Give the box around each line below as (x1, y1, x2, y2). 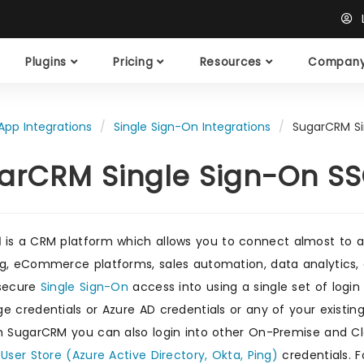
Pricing (113, 54, 157, 70)
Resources (199, 54, 266, 70)
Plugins (25, 54, 71, 70)
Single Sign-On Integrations (114, 119, 271, 135)
